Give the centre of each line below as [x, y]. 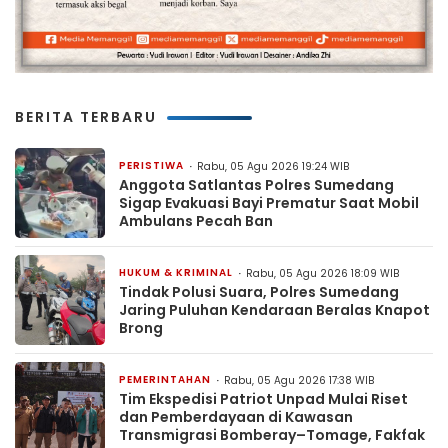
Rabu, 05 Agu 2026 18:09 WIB [322, 274]
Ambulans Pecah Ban [196, 221]
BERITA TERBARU [86, 117]
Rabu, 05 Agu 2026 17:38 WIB [299, 381]
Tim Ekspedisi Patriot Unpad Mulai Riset [263, 399]
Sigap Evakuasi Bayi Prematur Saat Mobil [269, 203]
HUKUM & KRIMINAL [176, 273]
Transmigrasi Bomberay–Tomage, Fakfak [272, 435]
